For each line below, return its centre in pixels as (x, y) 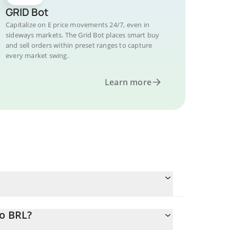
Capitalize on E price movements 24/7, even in (78, 25)
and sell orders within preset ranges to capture (79, 45)
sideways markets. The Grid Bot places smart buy (83, 35)
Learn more (128, 82)
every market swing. (37, 55)
